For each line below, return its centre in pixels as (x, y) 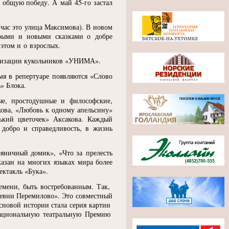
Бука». (38, 171)
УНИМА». (85, 61)
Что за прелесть (87, 153)
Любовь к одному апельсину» (66, 110)
